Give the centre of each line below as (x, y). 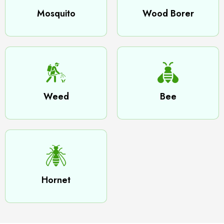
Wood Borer (168, 13)
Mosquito (56, 13)
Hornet (56, 180)
